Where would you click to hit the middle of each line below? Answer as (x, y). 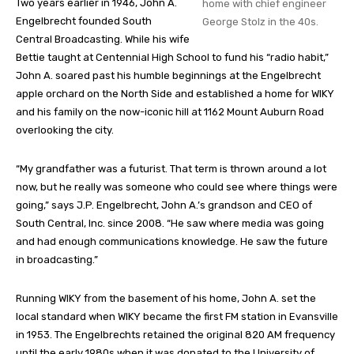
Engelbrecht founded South (84, 21)
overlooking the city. (65, 130)
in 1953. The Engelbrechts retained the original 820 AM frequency (175, 335)
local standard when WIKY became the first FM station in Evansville (177, 317)
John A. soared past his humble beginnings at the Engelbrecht (168, 76)
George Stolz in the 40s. (261, 22)
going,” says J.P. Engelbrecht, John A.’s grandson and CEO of (164, 205)
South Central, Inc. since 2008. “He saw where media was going (170, 224)
